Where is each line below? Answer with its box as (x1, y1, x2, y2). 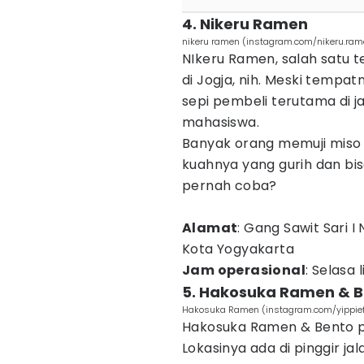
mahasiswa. (182, 113, 260, 132)
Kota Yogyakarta (182, 240, 295, 258)
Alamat (182, 219, 238, 237)
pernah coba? (182, 176, 277, 195)
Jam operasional (182, 261, 305, 279)
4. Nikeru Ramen (182, 14, 308, 34)
